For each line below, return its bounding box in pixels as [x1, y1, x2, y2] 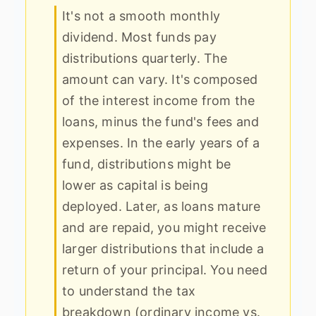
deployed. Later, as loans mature [62, 198, 261, 214]
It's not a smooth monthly [62, 8, 220, 23]
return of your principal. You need [62, 262, 267, 277]
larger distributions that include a [62, 241, 264, 256]
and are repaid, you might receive [62, 219, 267, 235]
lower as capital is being [62, 177, 208, 193]
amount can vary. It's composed [62, 71, 257, 87]
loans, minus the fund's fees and [62, 114, 260, 129]
